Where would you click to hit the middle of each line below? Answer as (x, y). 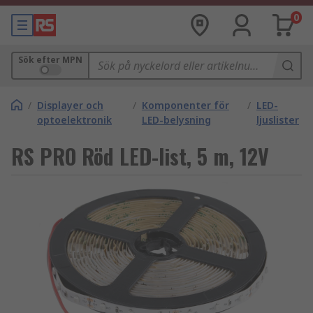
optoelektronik (74, 120)
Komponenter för (185, 105)
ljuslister (278, 120)
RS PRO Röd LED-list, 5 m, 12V (140, 156)
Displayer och (70, 105)
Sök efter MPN (50, 60)
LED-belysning (176, 120)
